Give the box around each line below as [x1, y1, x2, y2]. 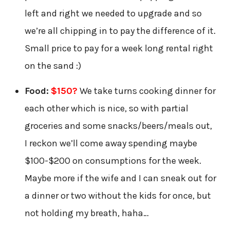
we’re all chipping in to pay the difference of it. [24, 25, 216, 36]
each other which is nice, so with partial [24, 102, 188, 114]
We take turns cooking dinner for [77, 85, 216, 97]
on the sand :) [24, 60, 81, 71]
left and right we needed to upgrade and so [24, 7, 202, 19]
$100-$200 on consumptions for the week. [24, 155, 201, 166]
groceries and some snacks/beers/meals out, [24, 120, 212, 131]
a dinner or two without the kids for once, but [24, 189, 211, 201]
